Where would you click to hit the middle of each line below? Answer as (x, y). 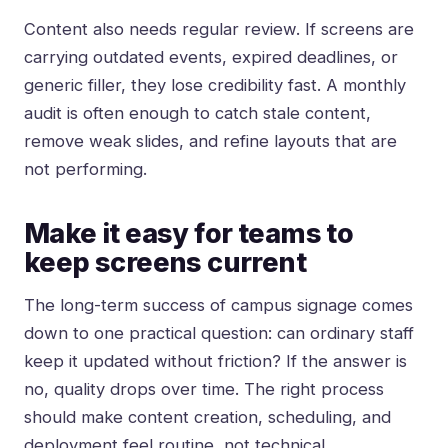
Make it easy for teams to (189, 234)
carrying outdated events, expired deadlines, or (211, 57)
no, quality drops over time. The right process (204, 389)
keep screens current (165, 263)
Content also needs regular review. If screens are (219, 29)
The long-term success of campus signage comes (218, 305)
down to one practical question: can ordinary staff (219, 333)
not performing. (85, 169)
